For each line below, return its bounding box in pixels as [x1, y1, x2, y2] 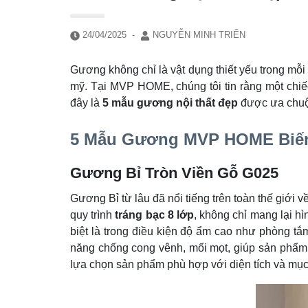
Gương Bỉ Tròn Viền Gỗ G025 [70, 164, 278, 181]
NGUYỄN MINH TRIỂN [150, 30, 245, 40]
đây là [70, 97, 102, 109]
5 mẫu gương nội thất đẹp [102, 97, 238, 109]
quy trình [70, 209, 115, 221]
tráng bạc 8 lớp [115, 209, 195, 221]
